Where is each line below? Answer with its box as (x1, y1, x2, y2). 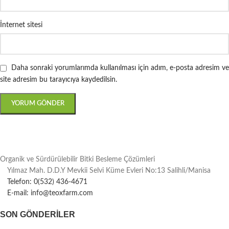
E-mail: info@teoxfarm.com (7, 189, 93, 197)
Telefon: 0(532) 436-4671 (7, 178, 87, 186)
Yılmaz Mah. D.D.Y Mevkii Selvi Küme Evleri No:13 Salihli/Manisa (7, 167, 211, 174)
